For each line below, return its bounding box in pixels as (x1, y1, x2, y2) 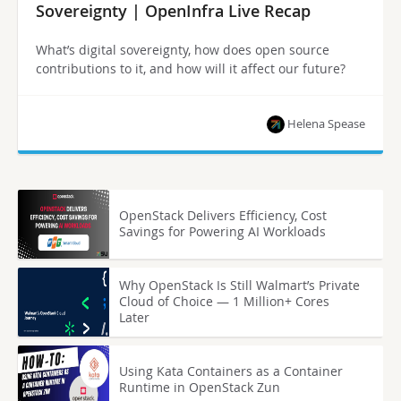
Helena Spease (287, 115, 365, 132)
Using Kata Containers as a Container (119, 363, 344, 380)
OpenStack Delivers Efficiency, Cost (119, 207, 328, 224)
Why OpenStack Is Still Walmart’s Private (119, 277, 361, 294)
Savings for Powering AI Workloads (119, 223, 327, 240)
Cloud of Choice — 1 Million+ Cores (119, 293, 330, 310)
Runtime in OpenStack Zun (119, 379, 281, 396)
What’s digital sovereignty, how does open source (36, 40, 329, 58)
